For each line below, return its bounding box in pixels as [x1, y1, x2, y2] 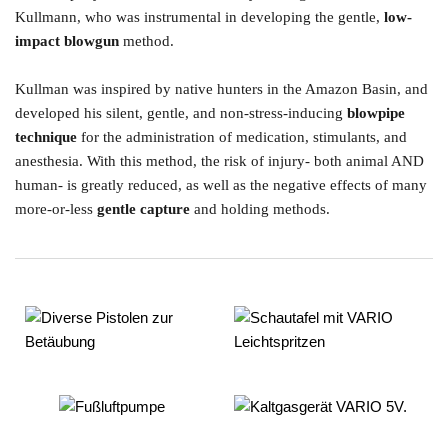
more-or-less [15, 201, 97, 218]
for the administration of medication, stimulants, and [77, 129, 407, 146]
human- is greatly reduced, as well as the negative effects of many [15, 177, 427, 194]
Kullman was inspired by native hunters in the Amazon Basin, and [15, 81, 428, 98]
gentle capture [97, 201, 190, 218]
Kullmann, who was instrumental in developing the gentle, [15, 9, 384, 26]
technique [15, 129, 77, 146]
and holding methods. [190, 201, 334, 218]
